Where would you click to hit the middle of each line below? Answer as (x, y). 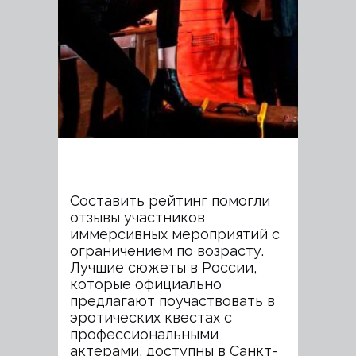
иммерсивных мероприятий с (175, 234)
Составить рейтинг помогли (170, 201)
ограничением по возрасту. (167, 251)
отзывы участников (137, 217)
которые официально (146, 284)
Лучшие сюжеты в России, (163, 267)
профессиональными (144, 334)
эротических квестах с (151, 317)
